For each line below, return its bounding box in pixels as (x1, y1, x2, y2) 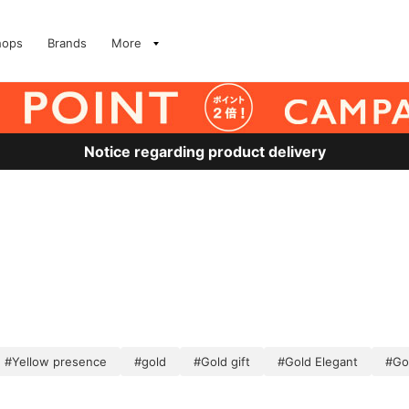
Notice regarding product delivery (83, 142, 326, 161)
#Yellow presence (5, 354, 107, 369)
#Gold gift (194, 354, 250, 369)
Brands (47, 36, 87, 50)
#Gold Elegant (278, 354, 358, 369)
